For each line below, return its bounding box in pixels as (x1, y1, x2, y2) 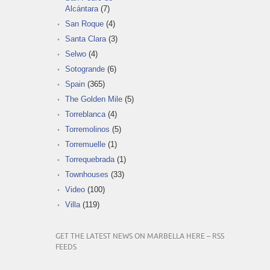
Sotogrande (65, 64, 105, 74)
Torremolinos (65, 124, 110, 134)
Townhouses (65, 169, 108, 179)
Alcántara (65, 4, 98, 13)
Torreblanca (65, 109, 105, 119)
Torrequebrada (65, 154, 115, 164)
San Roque (65, 19, 104, 28)
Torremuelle (65, 139, 105, 149)
